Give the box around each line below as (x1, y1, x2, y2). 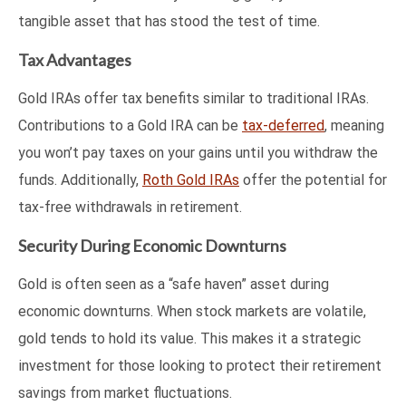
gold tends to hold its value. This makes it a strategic (18, 330, 361, 348)
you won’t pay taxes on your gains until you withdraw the (18, 144, 378, 162)
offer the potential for (239, 171, 387, 189)
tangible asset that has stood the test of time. (18, 13, 320, 31)
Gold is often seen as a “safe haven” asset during (18, 275, 329, 294)
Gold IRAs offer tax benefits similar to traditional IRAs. (18, 90, 369, 108)
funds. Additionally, (18, 171, 142, 189)
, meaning (324, 117, 384, 135)
